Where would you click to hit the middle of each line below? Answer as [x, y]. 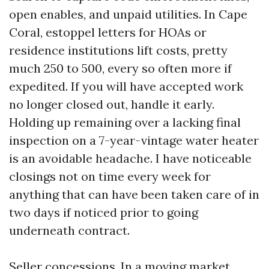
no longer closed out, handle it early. [112, 104]
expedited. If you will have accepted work [126, 86]
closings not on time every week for [110, 176]
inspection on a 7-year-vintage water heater [134, 140]
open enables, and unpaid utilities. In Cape [128, 14]
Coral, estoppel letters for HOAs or [108, 32]
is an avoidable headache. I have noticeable [130, 158]
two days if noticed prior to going [104, 212]
